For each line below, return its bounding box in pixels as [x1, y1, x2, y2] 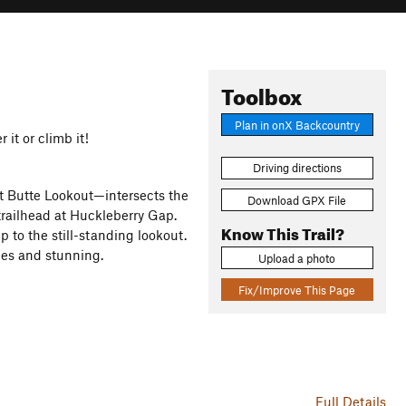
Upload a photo [258, 250, 336, 266]
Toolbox [220, 76, 302, 111]
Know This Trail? [220, 218, 344, 244]
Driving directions [252, 160, 342, 176]
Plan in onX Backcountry [234, 117, 360, 132]
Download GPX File [247, 192, 347, 208]
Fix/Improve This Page [238, 282, 356, 297]
